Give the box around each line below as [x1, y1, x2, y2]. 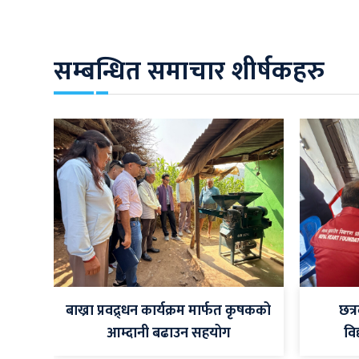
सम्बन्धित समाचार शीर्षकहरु [54, 50, 325, 93]
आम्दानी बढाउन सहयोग [106, 321, 231, 345]
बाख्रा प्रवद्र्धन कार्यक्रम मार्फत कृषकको [66, 298, 272, 323]
